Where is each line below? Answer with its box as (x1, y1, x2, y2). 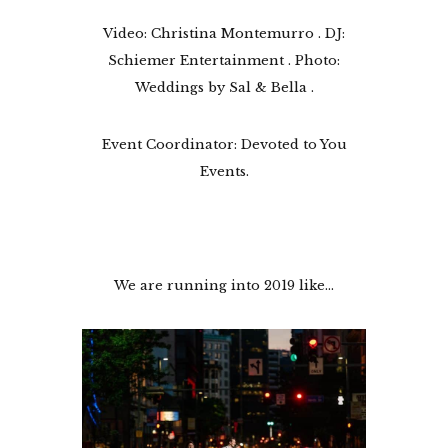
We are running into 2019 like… (114, 276, 334, 294)
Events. (199, 162, 249, 180)
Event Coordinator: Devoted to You (101, 135, 347, 153)
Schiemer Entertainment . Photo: (108, 51, 340, 69)
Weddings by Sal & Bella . (134, 78, 314, 96)
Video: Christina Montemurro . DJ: (103, 24, 345, 42)
